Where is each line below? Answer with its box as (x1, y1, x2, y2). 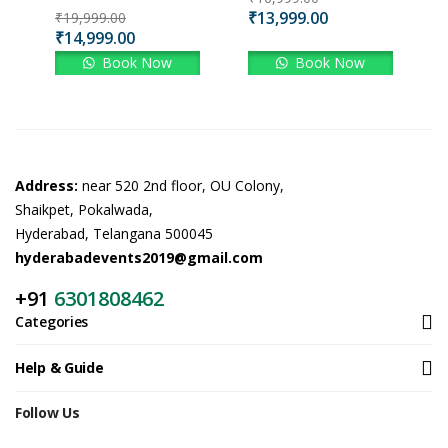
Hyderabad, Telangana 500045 (15, 223, 213, 243)
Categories (15, 311, 88, 331)
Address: (15, 175, 82, 195)
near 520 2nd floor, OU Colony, (82, 175, 284, 195)
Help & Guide (15, 357, 104, 377)
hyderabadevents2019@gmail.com (15, 247, 263, 267)
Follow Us (15, 402, 80, 422)
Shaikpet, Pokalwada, (15, 199, 153, 219)
